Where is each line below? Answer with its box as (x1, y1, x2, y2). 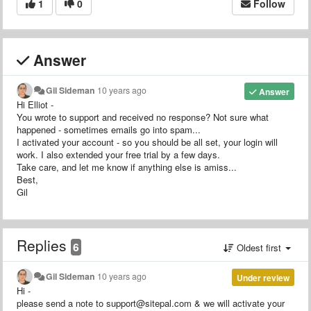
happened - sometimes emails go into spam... (17, 122, 201, 136)
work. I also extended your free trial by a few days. (17, 147, 220, 161)
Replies (17, 234, 71, 255)
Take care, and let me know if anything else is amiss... (17, 160, 237, 174)
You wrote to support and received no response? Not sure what (17, 110, 269, 124)
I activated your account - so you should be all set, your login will (17, 135, 278, 149)
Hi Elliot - (17, 97, 53, 111)
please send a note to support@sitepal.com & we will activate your (17, 296, 285, 310)
